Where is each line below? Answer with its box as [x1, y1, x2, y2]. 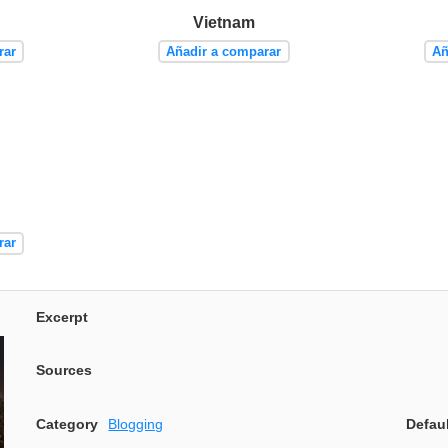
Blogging [108, 415, 164, 432]
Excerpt [36, 308, 88, 325]
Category [36, 415, 98, 432]
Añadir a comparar [166, 43, 282, 59]
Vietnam [192, 13, 255, 31]
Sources [36, 362, 92, 379]
